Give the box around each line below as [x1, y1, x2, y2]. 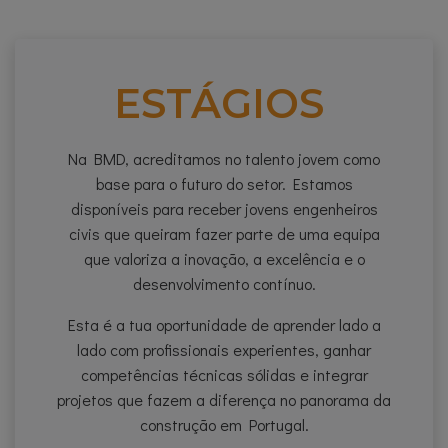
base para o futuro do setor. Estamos [95, 173, 353, 195]
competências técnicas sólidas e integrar [80, 364, 368, 386]
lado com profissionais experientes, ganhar [77, 339, 371, 361]
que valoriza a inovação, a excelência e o [83, 248, 365, 270]
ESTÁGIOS [113, 79, 335, 129]
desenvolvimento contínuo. [132, 273, 316, 295]
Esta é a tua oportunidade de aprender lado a [67, 314, 381, 336]
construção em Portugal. [139, 414, 309, 436]
